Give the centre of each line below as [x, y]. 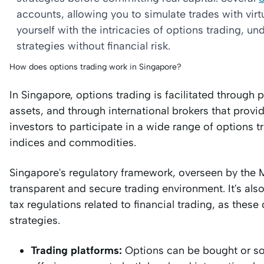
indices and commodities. [73, 143]
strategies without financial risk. [93, 46]
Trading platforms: [76, 250]
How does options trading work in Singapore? [95, 67]
